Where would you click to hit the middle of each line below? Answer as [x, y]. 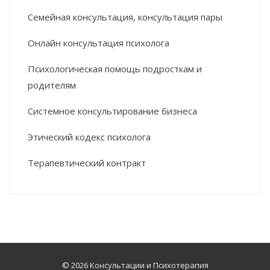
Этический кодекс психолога [89, 137]
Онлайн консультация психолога [99, 42]
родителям [52, 85]
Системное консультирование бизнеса [112, 111]
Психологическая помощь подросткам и [115, 68]
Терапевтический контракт [87, 162]
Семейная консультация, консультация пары [125, 17]
